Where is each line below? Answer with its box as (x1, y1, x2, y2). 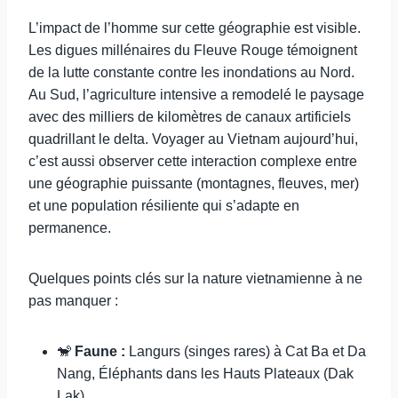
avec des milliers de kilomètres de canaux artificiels (28, 109, 351, 124)
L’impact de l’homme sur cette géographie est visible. (28, 20, 361, 36)
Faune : (75, 344, 125, 359)
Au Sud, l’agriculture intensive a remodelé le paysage (28, 87, 364, 102)
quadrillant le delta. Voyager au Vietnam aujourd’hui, (28, 131, 358, 147)
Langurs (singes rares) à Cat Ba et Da (125, 344, 366, 359)
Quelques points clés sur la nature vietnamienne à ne (28, 271, 362, 286)
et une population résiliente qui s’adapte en (28, 198, 299, 213)
